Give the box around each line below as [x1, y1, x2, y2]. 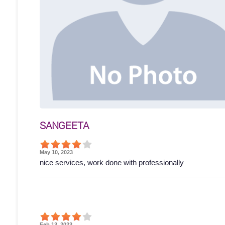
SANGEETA [40, 119, 89, 133]
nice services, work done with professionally [40, 158, 184, 167]
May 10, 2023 [40, 149, 73, 156]
